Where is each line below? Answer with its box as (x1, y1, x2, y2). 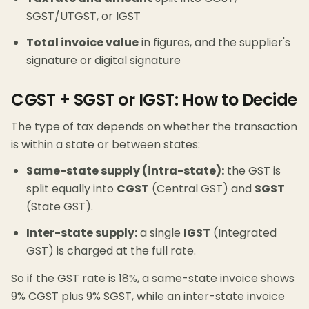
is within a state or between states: (11, 137, 200, 153)
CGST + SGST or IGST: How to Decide (11, 88, 297, 112)
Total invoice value (26, 34, 139, 51)
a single (137, 225, 183, 241)
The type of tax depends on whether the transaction (11, 119, 297, 135)
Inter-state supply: (26, 225, 137, 241)
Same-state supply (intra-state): (26, 163, 224, 179)
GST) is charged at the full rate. (26, 243, 196, 259)
